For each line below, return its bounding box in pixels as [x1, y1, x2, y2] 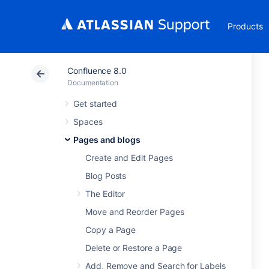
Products [228, 21, 263, 31]
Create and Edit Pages [85, 153, 173, 163]
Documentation [67, 78, 119, 87]
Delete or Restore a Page [85, 243, 183, 253]
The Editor [85, 189, 125, 199]
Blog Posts [85, 171, 127, 181]
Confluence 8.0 [67, 65, 127, 76]
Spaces [73, 116, 103, 127]
